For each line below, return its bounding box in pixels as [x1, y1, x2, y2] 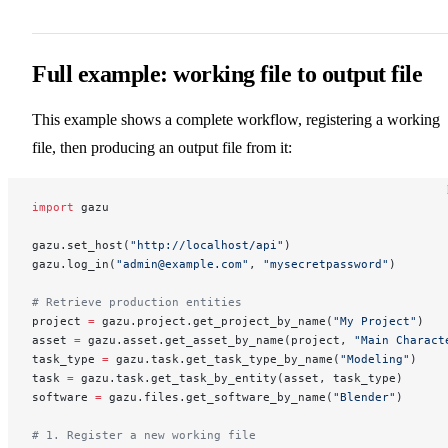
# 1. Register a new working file [32, 427, 256, 442]
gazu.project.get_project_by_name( [95, 313, 333, 328]
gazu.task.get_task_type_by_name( [109, 351, 340, 366]
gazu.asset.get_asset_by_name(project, [81, 332, 354, 347]
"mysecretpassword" [263, 256, 389, 271]
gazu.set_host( [32, 237, 130, 252]
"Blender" [333, 389, 396, 404]
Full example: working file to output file [32, 60, 423, 87]
